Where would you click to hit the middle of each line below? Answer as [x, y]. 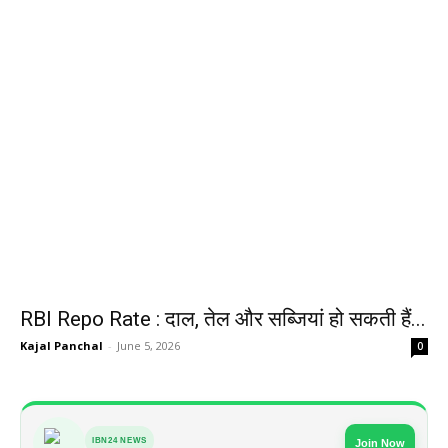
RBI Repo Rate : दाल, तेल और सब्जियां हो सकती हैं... [223, 319]
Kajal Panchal [61, 346]
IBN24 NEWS [119, 441]
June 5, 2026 [148, 346]
